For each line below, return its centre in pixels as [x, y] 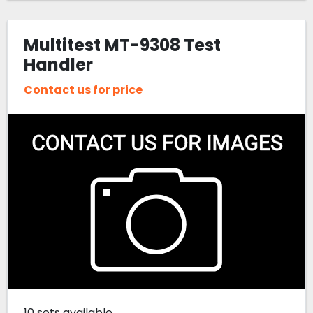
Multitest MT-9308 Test [122, 45]
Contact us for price [83, 89]
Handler [58, 65]
